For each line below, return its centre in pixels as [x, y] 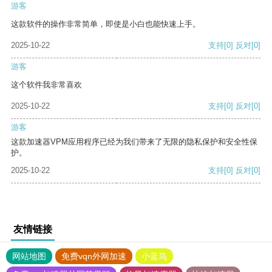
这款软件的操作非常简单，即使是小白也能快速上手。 [106, 24]
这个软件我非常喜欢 [46, 85]
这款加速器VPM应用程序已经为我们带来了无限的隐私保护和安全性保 [134, 142]
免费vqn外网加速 [94, 257]
